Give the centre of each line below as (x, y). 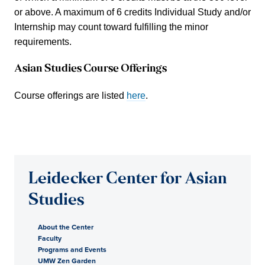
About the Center (66, 227)
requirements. (43, 41)
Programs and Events (72, 250)
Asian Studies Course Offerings (91, 69)
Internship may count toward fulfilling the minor (111, 27)
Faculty (50, 238)
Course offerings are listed (70, 96)
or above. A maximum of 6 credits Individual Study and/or (132, 12)
